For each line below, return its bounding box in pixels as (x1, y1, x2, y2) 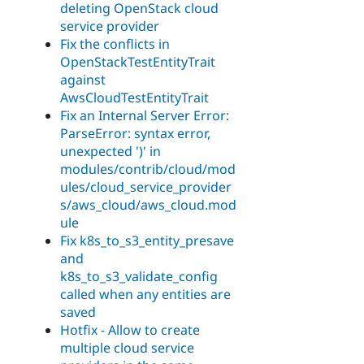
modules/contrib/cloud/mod (60, 159, 236, 178)
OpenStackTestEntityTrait (60, 52, 215, 71)
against (60, 70, 106, 89)
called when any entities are (60, 284, 231, 303)
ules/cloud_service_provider (60, 177, 232, 196)
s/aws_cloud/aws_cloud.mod (60, 195, 236, 214)
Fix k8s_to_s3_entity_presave (60, 231, 234, 249)
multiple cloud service (60, 338, 194, 357)
